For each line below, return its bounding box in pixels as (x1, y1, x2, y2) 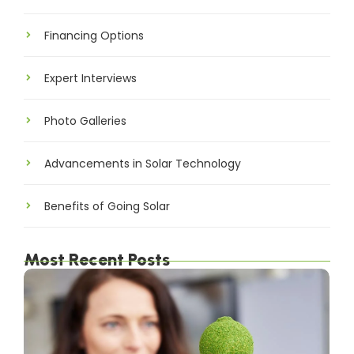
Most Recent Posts (24, 258, 170, 281)
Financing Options (44, 37, 144, 54)
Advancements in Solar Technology (44, 165, 241, 182)
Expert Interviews (44, 80, 137, 96)
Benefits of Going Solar (44, 208, 170, 224)
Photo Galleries (44, 122, 126, 139)
